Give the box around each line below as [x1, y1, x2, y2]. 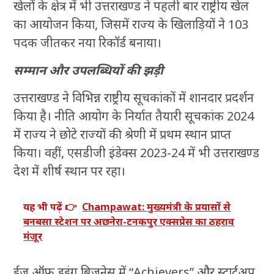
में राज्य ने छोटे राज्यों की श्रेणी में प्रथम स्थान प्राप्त [13, 126, 232, 143]
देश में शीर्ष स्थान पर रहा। [13, 163, 126, 180]
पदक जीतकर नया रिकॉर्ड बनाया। [13, 34, 162, 51]
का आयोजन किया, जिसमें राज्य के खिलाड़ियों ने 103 [13, 16, 249, 33]
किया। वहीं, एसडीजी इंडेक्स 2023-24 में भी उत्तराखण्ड [13, 144, 260, 161]
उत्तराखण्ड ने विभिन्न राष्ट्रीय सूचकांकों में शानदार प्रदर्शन [13, 89, 254, 106]
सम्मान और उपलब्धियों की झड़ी [13, 62, 164, 79]
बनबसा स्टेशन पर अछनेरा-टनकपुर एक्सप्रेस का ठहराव [23, 215, 235, 229]
